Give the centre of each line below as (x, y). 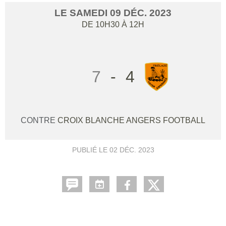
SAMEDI (90, 13)
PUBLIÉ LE (91, 150)
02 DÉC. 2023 (132, 150)
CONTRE (39, 120)
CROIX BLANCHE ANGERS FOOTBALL (131, 120)
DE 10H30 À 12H (113, 24)
